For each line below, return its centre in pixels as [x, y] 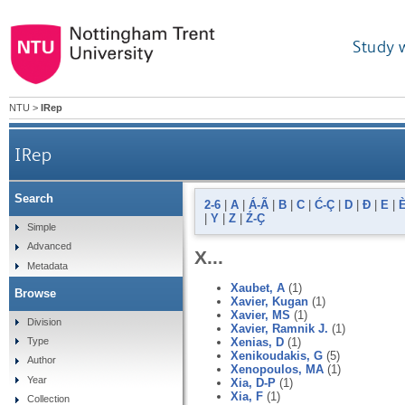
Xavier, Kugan [269, 301]
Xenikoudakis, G [277, 355]
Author [41, 360]
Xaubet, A [258, 287]
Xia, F [247, 396]
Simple [41, 226]
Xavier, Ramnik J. [279, 328]
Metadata [47, 265]
